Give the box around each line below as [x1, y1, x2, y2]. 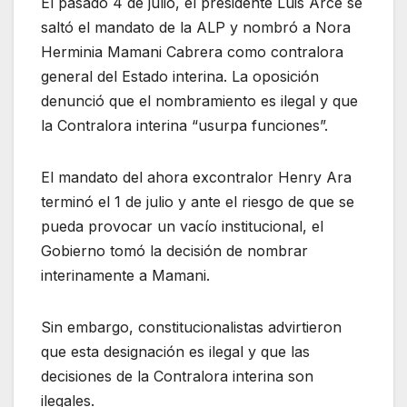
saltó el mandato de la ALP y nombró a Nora [41, 17, 351, 36]
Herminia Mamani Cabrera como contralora [41, 42, 343, 61]
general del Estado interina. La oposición [41, 66, 319, 85]
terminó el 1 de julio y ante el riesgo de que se [41, 192, 354, 211]
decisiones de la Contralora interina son [41, 366, 313, 385]
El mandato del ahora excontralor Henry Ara [41, 167, 352, 186]
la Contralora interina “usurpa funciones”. [41, 115, 328, 134]
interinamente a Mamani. [41, 265, 210, 284]
